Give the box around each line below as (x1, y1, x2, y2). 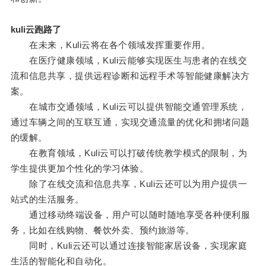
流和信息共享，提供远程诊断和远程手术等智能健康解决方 (10, 71, 250, 81)
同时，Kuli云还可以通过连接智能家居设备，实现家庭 (10, 240, 248, 251)
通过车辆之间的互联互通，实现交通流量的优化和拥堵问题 (10, 117, 250, 128)
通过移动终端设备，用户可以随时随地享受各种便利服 (10, 210, 251, 220)
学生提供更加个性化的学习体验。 (10, 163, 149, 174)
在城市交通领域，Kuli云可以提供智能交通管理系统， (10, 102, 248, 112)
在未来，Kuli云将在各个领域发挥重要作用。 (10, 40, 211, 50)
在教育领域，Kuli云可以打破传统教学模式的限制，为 (10, 148, 248, 159)
